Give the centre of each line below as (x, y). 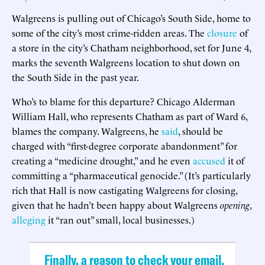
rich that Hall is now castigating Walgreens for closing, (125, 190)
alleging (29, 219)
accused (209, 160)
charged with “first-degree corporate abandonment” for (125, 145)
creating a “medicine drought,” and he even (102, 160)
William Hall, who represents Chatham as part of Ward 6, (130, 116)
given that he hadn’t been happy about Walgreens (116, 204)
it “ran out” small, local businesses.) (120, 219)
